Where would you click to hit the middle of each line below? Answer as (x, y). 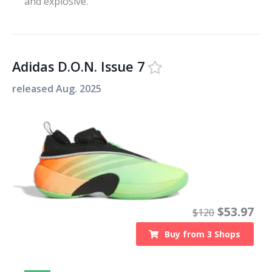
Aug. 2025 (79, 88)
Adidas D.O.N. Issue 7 (78, 66)
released (34, 88)
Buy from (186, 234)
